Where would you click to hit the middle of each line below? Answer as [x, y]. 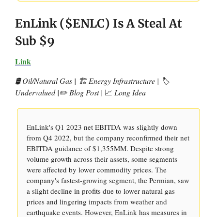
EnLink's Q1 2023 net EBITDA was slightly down [102, 127]
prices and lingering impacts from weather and [97, 201]
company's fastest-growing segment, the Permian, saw [108, 180]
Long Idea [129, 92]
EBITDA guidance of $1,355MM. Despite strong [100, 148]
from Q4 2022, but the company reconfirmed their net [108, 138]
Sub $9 [35, 41]
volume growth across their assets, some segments [102, 159]
